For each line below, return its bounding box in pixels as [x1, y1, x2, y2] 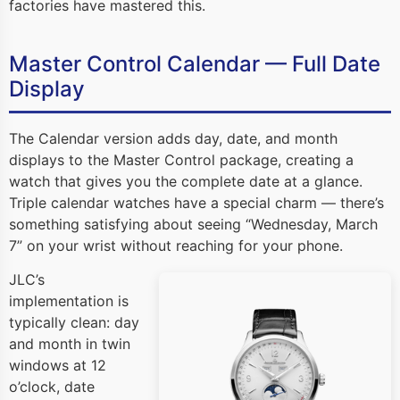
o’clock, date [9, 378, 95, 396]
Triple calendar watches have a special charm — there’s [9, 193, 384, 212]
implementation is [9, 292, 129, 311]
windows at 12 [9, 356, 106, 375]
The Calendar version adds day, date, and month [9, 129, 337, 147]
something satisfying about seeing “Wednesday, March [9, 214, 378, 233]
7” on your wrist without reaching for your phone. [9, 236, 343, 254]
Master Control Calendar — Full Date [9, 50, 380, 77]
